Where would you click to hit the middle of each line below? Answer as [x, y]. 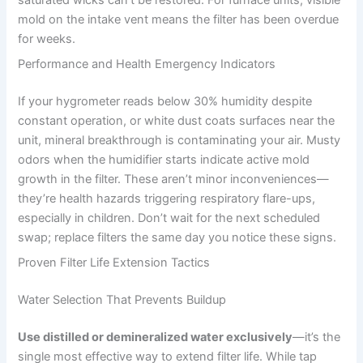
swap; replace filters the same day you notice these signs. [177, 237]
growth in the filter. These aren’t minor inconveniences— [174, 179]
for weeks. [47, 38]
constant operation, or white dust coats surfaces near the [177, 120]
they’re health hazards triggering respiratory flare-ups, [167, 198]
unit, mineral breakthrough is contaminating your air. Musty [179, 140]
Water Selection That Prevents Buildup [122, 299]
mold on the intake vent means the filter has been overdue [179, 19]
